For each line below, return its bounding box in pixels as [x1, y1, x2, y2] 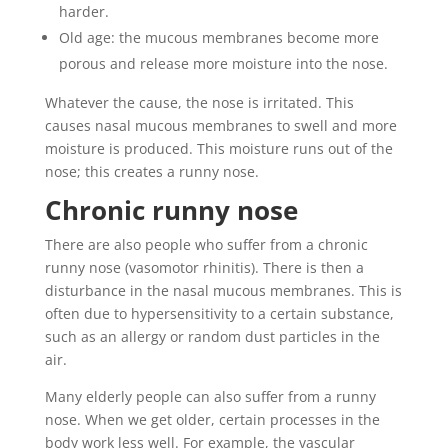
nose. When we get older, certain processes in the [44, 410, 380, 429]
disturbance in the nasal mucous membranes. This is [44, 281, 402, 300]
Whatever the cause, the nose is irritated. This [44, 93, 354, 112]
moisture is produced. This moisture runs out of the [44, 139, 393, 158]
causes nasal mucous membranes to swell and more [44, 116, 397, 135]
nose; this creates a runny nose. [44, 162, 259, 181]
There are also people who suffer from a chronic [44, 235, 368, 254]
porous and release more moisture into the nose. [58, 54, 388, 73]
